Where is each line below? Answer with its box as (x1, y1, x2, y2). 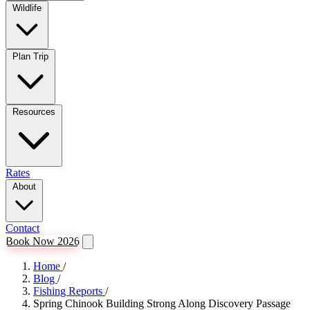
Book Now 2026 (6, 235, 80, 247)
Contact (6, 222, 39, 234)
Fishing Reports (33, 285, 105, 297)
